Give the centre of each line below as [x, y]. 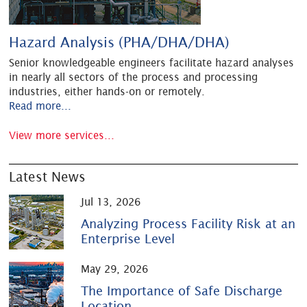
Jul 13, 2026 [111, 202]
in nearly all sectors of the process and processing [134, 77]
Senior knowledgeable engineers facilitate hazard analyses [152, 62]
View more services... [62, 135]
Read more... [40, 106]
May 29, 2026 [115, 269]
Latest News [48, 177]
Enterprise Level [128, 239]
